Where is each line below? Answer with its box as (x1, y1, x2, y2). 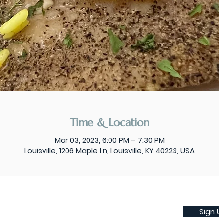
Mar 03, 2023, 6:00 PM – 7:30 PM (54, 135, 165, 146)
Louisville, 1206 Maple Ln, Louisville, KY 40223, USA (24, 145, 195, 156)
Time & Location (69, 116, 150, 130)
